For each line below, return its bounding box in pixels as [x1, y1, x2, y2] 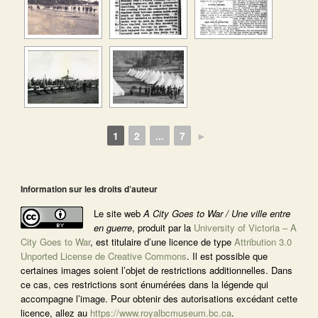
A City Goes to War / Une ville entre [143, 207, 290, 220]
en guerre [93, 221, 132, 234]
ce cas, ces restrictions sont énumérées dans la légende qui [20, 278, 268, 291]
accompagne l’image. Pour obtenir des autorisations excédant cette [20, 292, 297, 305]
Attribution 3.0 [234, 235, 292, 248]
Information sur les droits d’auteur [20, 182, 158, 195]
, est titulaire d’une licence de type [89, 235, 234, 248]
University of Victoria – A [193, 221, 297, 234]
